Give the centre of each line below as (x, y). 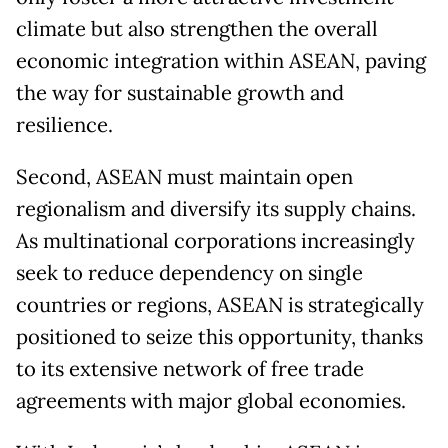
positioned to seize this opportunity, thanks (219, 336)
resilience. (64, 124)
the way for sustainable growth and (180, 92)
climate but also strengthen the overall (197, 28)
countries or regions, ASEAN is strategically (220, 304)
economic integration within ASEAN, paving (221, 60)
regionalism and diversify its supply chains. (216, 208)
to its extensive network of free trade (190, 368)
